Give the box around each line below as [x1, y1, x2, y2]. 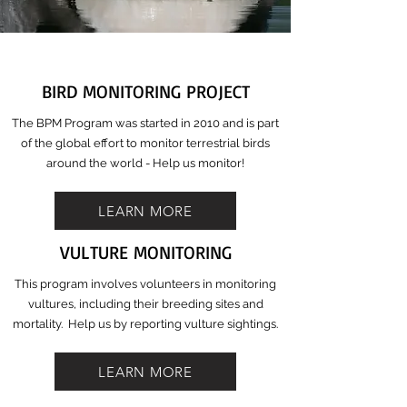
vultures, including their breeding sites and [27, 297, 263, 311]
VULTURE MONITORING [59, 241, 232, 263]
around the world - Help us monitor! [46, 156, 244, 170]
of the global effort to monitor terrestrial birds [21, 136, 270, 150]
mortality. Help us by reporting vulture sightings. [13, 317, 278, 331]
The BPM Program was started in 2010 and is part [12, 116, 279, 130]
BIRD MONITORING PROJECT [41, 80, 250, 103]
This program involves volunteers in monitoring [15, 277, 276, 291]
